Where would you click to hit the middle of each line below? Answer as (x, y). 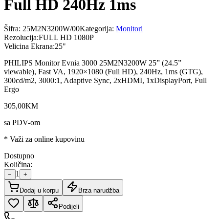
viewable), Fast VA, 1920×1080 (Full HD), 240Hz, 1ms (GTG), (103, 71)
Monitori (129, 28)
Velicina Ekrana (28, 46)
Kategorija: (98, 28)
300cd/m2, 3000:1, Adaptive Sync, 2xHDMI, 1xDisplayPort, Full (105, 80)
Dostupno (19, 155)
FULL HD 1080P (66, 37)
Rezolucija (20, 37)
